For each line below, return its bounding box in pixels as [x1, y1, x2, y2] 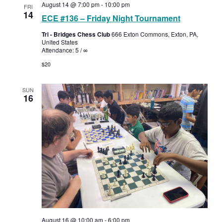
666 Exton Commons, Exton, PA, [111, 29, 198, 38]
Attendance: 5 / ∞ [41, 45, 88, 54]
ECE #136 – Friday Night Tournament [41, 12, 180, 24]
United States [41, 37, 78, 46]
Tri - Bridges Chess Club [41, 29, 111, 39]
